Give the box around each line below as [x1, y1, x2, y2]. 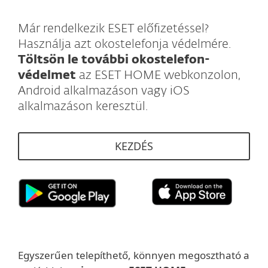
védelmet [18, 69, 76, 81]
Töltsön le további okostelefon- [18, 54, 210, 66]
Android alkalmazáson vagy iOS [18, 85, 190, 97]
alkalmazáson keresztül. [18, 100, 148, 112]
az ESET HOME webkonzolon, [76, 69, 240, 81]
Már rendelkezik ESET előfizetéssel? [18, 23, 209, 35]
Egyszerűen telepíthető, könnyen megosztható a [18, 248, 249, 263]
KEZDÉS [115, 139, 153, 153]
